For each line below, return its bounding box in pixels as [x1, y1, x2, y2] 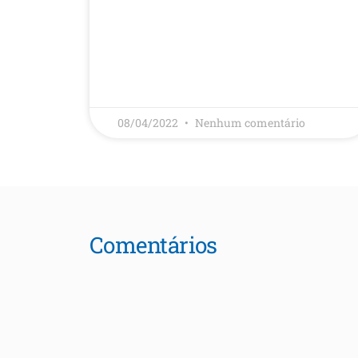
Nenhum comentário [195, 114, 305, 130]
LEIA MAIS [117, 19, 162, 31]
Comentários [89, 229, 217, 260]
